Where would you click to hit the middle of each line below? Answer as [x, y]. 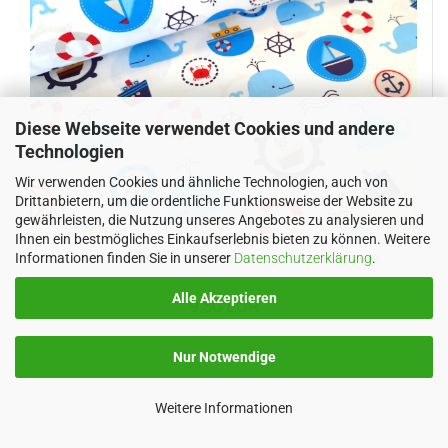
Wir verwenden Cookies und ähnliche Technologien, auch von [201, 181]
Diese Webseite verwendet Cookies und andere [205, 128]
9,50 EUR [223, 305]
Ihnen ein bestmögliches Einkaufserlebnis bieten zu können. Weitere [222, 238]
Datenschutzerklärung [303, 257]
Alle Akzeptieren [224, 297]
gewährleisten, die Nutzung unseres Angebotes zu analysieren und [219, 219]
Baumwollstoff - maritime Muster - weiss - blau [223, 258]
